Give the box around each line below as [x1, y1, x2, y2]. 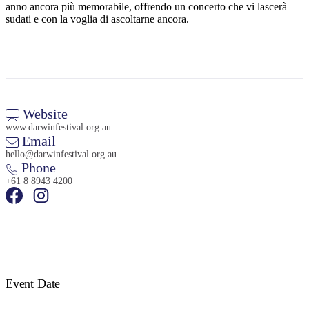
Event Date [6, 277, 61, 291]
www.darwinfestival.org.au [6, 122, 111, 133]
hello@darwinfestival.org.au [6, 149, 117, 160]
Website [19, 106, 68, 122]
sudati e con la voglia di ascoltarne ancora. [6, 13, 189, 26]
